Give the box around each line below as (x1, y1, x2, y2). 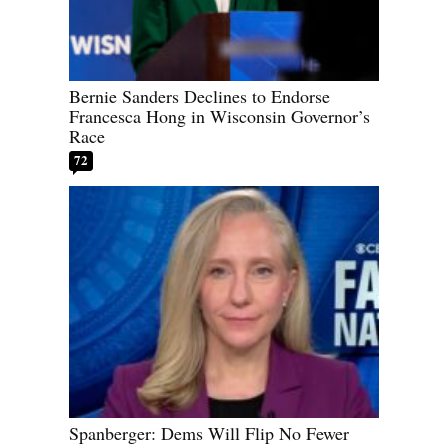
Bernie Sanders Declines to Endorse (69, 83, 330, 108)
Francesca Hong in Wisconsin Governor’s (69, 103, 370, 128)
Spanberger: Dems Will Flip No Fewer (69, 421, 349, 446)
